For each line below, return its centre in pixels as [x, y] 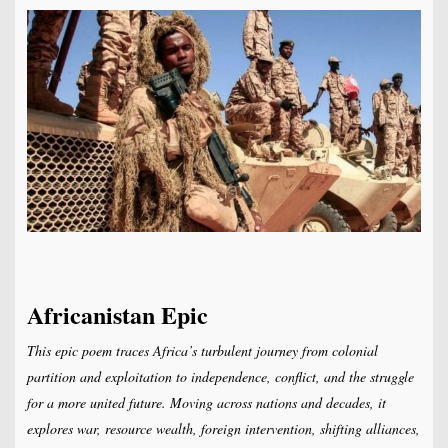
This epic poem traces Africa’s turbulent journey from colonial [202, 351]
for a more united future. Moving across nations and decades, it [206, 403]
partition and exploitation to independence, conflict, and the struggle [220, 377]
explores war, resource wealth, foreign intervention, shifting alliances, [223, 429]
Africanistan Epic [117, 315]
